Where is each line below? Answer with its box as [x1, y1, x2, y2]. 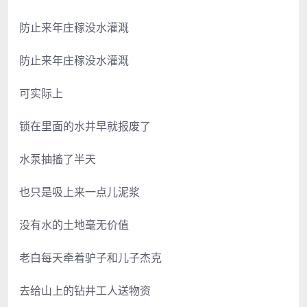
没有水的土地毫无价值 [19, 217, 129, 232]
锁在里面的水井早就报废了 [19, 118, 151, 134]
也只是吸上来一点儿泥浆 [19, 184, 140, 199]
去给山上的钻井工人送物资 [19, 282, 151, 298]
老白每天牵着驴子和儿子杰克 [19, 249, 162, 265]
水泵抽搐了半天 [19, 151, 96, 167]
